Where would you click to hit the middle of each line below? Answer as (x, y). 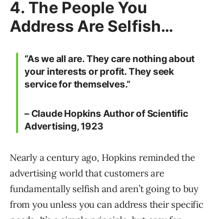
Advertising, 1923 (64, 127)
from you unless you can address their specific (107, 205)
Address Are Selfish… (92, 26)
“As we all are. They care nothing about (110, 59)
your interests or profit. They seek (99, 72)
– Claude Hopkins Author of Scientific (106, 114)
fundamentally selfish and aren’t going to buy (104, 189)
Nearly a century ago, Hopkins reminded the (102, 158)
